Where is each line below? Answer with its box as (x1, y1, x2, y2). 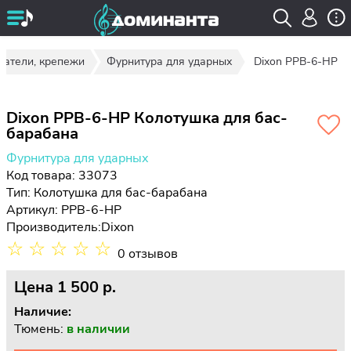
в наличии (67, 320, 130, 338)
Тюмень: (14, 320, 67, 338)
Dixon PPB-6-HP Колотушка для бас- (6, 107, 288, 128)
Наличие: (14, 303, 71, 320)
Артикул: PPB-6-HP (6, 201, 121, 219)
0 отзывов (118, 245, 178, 262)
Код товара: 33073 (6, 167, 118, 184)
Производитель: (6, 219, 101, 236)
